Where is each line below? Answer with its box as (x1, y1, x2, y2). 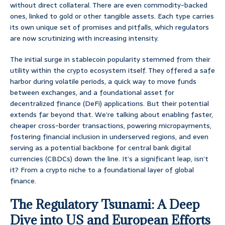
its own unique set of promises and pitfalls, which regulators (10, 22, 209, 33)
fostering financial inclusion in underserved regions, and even (10, 131, 208, 143)
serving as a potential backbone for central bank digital (10, 142, 191, 154)
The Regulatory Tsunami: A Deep (10, 196, 200, 213)
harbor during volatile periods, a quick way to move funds (10, 76, 196, 87)
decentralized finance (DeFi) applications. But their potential (10, 98, 209, 109)
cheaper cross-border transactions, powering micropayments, (10, 120, 211, 132)
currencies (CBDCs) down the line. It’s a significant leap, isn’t (10, 153, 208, 165)
